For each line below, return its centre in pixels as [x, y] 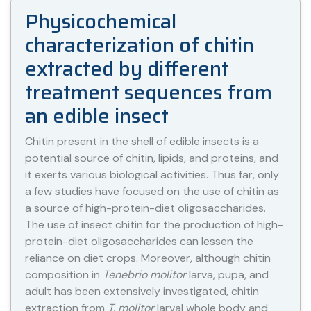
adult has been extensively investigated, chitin [142, 291]
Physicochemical [101, 22]
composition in [64, 275]
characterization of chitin [140, 45]
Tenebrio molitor [144, 275]
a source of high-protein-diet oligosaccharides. [145, 208]
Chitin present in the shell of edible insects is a [142, 141]
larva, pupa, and [227, 275]
